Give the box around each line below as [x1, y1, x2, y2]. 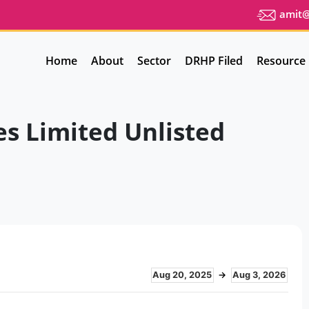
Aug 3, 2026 [232, 269, 286, 280]
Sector [137, 53, 172, 68]
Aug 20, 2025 [152, 269, 212, 280]
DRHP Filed [185, 53, 243, 68]
